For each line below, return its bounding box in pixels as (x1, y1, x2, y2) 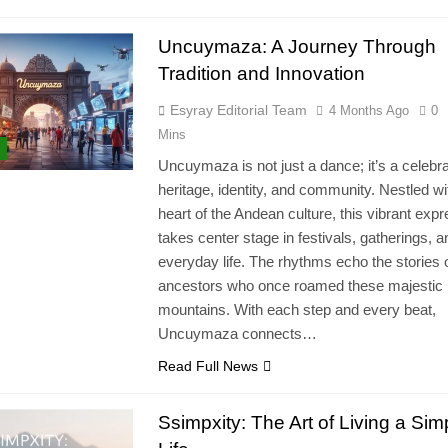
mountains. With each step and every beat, (157, 301, 436, 319)
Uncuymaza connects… (157, 325, 317, 343)
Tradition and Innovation (157, 63, 365, 85)
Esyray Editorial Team (169, 102, 307, 119)
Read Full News (157, 358, 258, 375)
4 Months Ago (328, 103, 409, 119)
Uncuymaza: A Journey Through (157, 36, 436, 58)
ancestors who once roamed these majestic (157, 277, 443, 295)
